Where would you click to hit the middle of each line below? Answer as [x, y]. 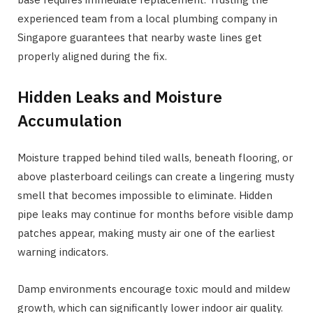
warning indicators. [63, 252]
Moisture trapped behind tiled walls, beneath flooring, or [155, 158]
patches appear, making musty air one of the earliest [146, 233]
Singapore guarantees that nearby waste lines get [140, 37]
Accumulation [70, 121]
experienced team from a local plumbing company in [147, 18]
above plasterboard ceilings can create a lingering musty [156, 177]
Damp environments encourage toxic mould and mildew [154, 289]
